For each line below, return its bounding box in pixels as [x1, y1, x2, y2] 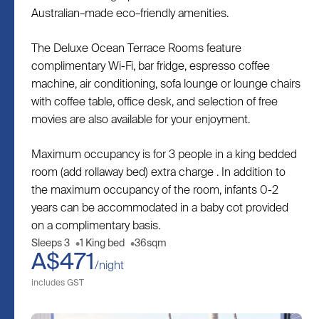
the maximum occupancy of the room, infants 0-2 [31, 185, 278, 197]
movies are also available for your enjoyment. [31, 115, 250, 126]
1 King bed [80, 239, 125, 249]
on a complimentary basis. [31, 221, 160, 232]
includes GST [31, 279, 84, 288]
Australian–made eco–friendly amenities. [31, 9, 229, 20]
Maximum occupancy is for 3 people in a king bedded [31, 150, 297, 161]
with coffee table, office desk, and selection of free [31, 97, 278, 108]
